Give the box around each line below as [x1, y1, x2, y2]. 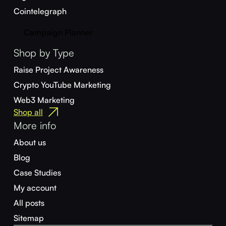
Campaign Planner [23, 27, 93, 38]
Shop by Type [13, 46, 74, 60]
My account [13, 183, 56, 193]
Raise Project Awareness [13, 65, 103, 75]
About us [13, 137, 46, 148]
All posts [13, 198, 44, 208]
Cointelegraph [13, 6, 67, 17]
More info [13, 119, 56, 132]
